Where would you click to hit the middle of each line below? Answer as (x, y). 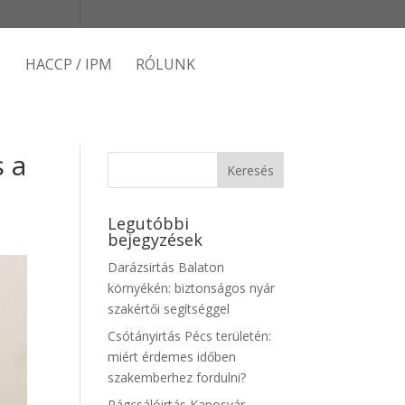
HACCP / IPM (69, 64)
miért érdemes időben (172, 357)
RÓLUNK (166, 64)
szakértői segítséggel (169, 309)
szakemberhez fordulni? (177, 377)
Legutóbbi (149, 223)
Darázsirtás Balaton (166, 267)
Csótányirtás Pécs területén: (190, 336)
